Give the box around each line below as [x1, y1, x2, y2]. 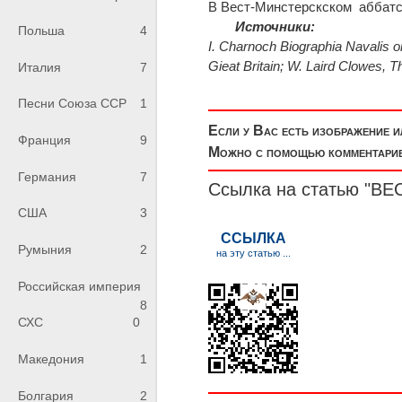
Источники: [235, 18, 316, 34]
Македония [18, 352, 84, 367]
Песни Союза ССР [18, 96, 127, 111]
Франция [18, 133, 71, 148]
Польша [18, 23, 65, 39]
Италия [18, 59, 61, 74]
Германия [18, 169, 76, 184]
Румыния [18, 242, 72, 258]
